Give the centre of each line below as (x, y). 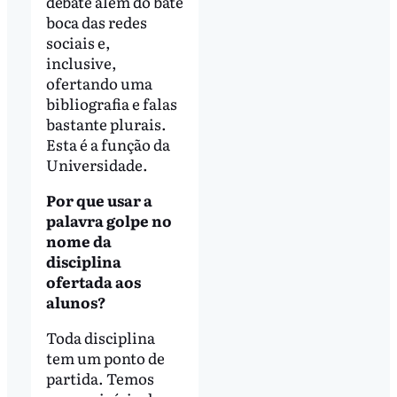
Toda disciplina (100, 337)
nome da (78, 240)
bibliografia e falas (111, 103)
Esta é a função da (108, 144)
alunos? (75, 301)
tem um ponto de (105, 357)
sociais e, (78, 42)
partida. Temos (100, 378)
